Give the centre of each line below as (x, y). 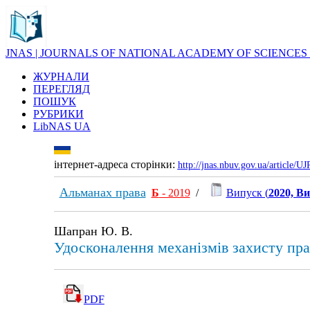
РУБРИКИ (58, 114)
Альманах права (102, 192)
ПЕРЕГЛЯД (62, 89)
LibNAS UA (62, 126)
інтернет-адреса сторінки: (116, 164)
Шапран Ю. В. (93, 231)
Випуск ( (247, 193)
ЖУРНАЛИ (61, 76)
